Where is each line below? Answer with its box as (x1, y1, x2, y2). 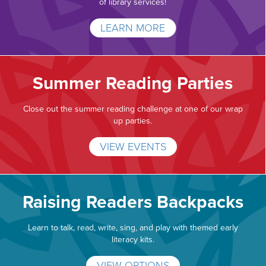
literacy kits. (112, 234, 154, 245)
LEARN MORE (100, 21, 165, 35)
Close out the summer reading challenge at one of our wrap (23, 103, 243, 114)
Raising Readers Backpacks (23, 191, 243, 214)
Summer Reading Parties (33, 72, 233, 95)
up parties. (113, 115, 152, 126)
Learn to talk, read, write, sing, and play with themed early (28, 222, 238, 233)
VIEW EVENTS (99, 140, 166, 154)
